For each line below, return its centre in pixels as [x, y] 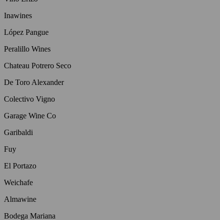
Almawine [20, 199]
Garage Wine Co [30, 115]
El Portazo [20, 165]
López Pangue [26, 32]
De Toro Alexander [34, 82]
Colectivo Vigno [29, 99]
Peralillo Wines [27, 49]
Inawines [18, 15]
